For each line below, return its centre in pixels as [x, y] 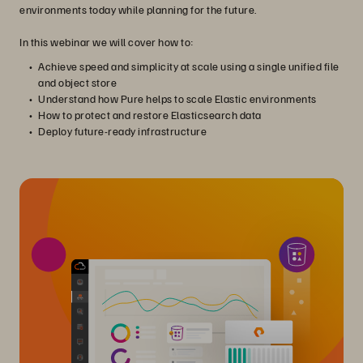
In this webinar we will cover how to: [107, 42]
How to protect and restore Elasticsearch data [150, 115]
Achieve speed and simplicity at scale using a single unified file [189, 66]
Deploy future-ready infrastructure [122, 131]
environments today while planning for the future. [138, 9]
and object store [77, 82]
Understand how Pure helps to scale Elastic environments [177, 98]
